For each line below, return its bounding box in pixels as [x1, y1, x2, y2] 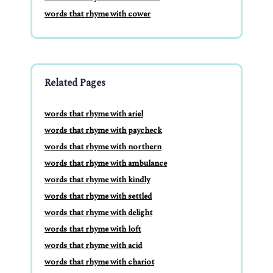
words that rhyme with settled [44, 190, 152, 203]
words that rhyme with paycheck [44, 124, 162, 137]
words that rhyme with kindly [44, 174, 150, 186]
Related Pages [44, 76, 105, 91]
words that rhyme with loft [44, 223, 141, 236]
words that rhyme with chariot [44, 256, 154, 269]
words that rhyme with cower [44, 8, 151, 21]
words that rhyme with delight [44, 207, 152, 219]
